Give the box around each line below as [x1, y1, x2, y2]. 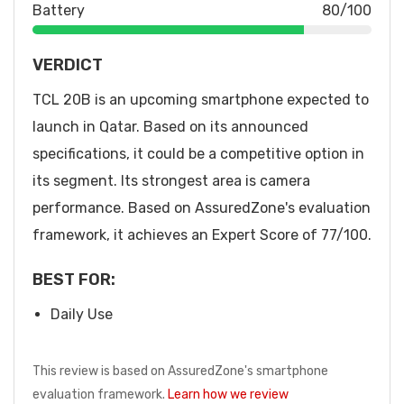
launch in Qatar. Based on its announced [32, 117, 308, 135]
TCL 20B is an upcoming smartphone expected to [32, 90, 369, 108]
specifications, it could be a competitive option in [32, 144, 364, 162]
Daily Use [50, 305, 113, 323]
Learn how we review [168, 386, 289, 402]
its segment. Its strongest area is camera [32, 171, 310, 189]
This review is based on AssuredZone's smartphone [32, 363, 328, 379]
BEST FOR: [32, 269, 115, 289]
